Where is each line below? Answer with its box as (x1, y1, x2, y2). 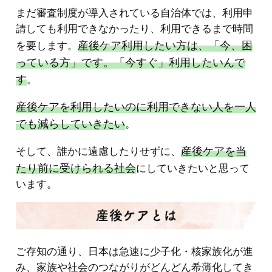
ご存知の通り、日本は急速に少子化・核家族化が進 (16, 246, 253, 258)
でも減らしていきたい (16, 117, 125, 130)
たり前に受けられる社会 (16, 161, 136, 174)
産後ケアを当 (181, 144, 246, 157)
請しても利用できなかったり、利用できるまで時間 (16, 23, 253, 35)
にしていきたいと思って (136, 162, 250, 174)
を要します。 (16, 40, 78, 52)
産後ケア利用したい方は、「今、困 (78, 39, 253, 52)
